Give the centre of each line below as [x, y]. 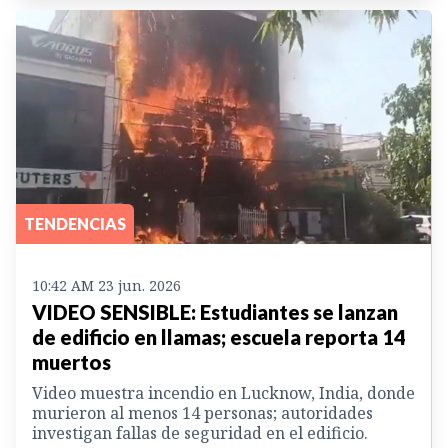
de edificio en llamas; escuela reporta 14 [219, 336]
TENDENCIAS [75, 223]
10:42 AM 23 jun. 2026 [106, 285]
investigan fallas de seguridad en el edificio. [200, 432]
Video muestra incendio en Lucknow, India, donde [223, 392]
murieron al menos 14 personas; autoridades [202, 412]
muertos [71, 361]
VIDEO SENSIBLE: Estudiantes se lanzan [215, 311]
